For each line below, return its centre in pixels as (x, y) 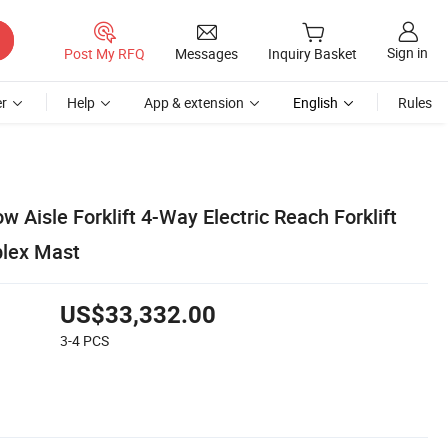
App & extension (194, 102)
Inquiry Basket (312, 54)
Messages (206, 53)
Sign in (407, 53)
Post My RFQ (104, 53)
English (315, 102)
